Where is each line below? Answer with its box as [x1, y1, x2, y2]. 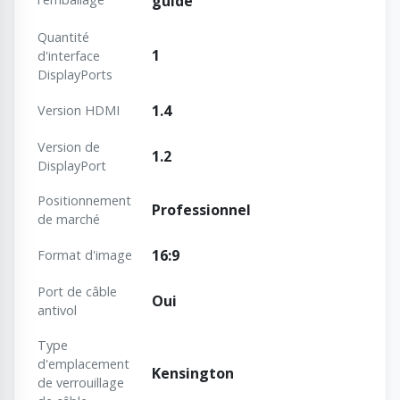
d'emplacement [37, 355, 129, 373]
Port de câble [37, 283, 117, 301]
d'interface [37, 47, 100, 65]
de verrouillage [37, 374, 124, 392]
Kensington [152, 363, 234, 384]
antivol [37, 302, 77, 320]
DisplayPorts [37, 66, 112, 84]
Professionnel [152, 200, 251, 221]
